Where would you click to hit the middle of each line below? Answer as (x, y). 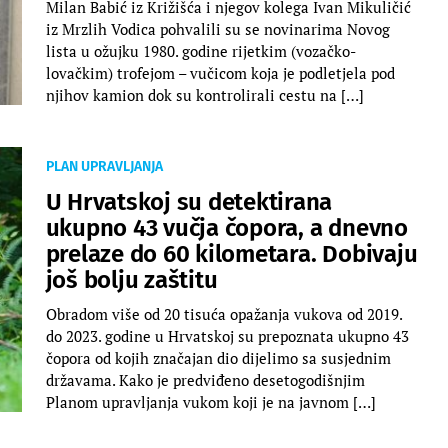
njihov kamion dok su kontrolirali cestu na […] (204, 94)
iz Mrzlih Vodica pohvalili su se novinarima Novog (217, 28)
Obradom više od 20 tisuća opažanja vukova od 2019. (223, 313)
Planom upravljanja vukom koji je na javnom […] (210, 401)
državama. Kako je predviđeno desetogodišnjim (205, 379)
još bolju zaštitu (131, 279)
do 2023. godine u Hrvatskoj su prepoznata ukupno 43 (227, 335)
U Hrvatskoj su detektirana (189, 201)
